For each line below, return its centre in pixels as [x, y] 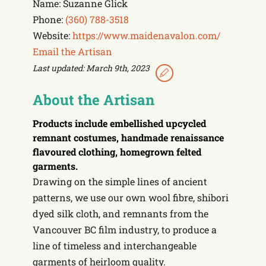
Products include [71, 123]
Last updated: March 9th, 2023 [91, 68]
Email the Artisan [72, 51]
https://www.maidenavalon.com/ [146, 35]
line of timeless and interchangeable [115, 245]
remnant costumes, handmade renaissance [128, 137]
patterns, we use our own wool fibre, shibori [131, 197]
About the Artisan [94, 99]
